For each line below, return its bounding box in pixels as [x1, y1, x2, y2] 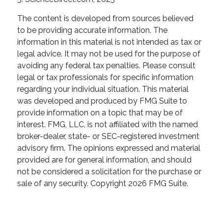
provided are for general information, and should [17, 155, 192, 165]
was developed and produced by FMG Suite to [17, 96, 187, 106]
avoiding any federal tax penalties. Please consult [17, 61, 195, 71]
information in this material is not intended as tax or [17, 37, 201, 47]
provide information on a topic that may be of [17, 108, 183, 118]
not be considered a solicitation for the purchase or [17, 167, 201, 177]
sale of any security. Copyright [17, 179, 128, 189]
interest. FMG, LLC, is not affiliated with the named [17, 120, 198, 130]
